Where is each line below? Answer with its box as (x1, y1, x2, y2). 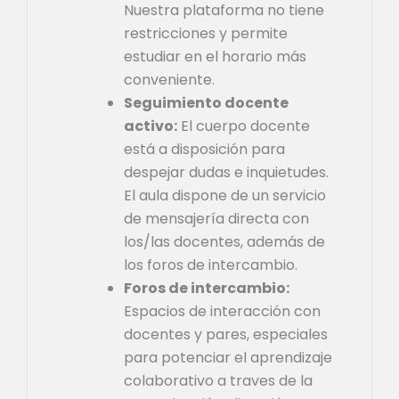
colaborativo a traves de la (124, 370, 313, 391)
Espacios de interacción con (124, 300, 321, 322)
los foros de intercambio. (124, 254, 297, 275)
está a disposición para (124, 138, 285, 159)
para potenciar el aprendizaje (124, 346, 332, 368)
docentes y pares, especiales (124, 323, 328, 345)
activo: (124, 115, 177, 136)
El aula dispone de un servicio (124, 184, 326, 206)
